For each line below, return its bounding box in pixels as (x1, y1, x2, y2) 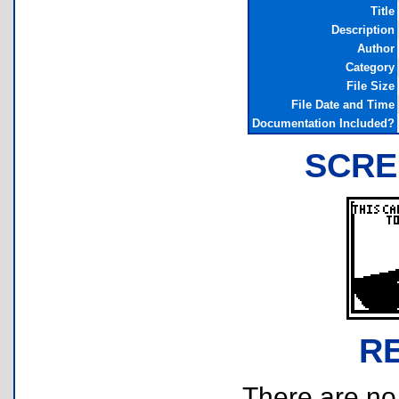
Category (345, 61, 395, 74)
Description (330, 23, 395, 37)
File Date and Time (290, 98, 395, 111)
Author (356, 42, 395, 55)
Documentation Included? (251, 117, 395, 130)
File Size (346, 79, 395, 93)
